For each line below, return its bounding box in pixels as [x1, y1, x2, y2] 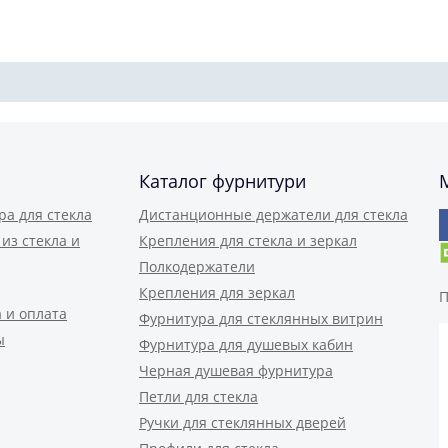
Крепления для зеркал [139, 283, 295, 302]
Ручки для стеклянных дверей [139, 413, 346, 432]
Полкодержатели [139, 257, 255, 276]
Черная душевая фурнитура [139, 361, 333, 380]
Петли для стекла [139, 387, 258, 406]
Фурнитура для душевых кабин [139, 335, 353, 354]
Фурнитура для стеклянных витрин [139, 309, 383, 328]
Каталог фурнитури [139, 169, 306, 193]
